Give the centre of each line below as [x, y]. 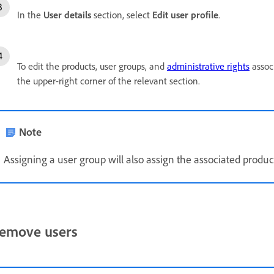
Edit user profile [185, 15]
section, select [122, 15]
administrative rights [208, 66]
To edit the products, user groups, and [92, 66]
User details [67, 15]
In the [30, 15]
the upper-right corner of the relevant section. [109, 81]
